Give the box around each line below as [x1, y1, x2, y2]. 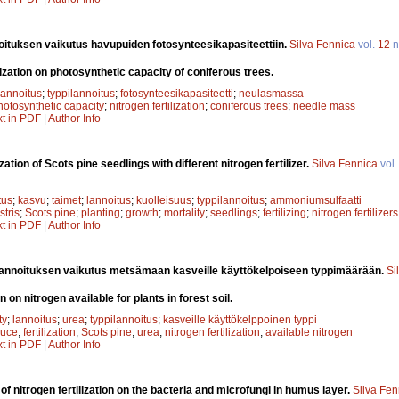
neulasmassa [239, 86, 304, 100]
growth [126, 206, 159, 219]
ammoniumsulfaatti [270, 193, 362, 207]
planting [81, 206, 120, 219]
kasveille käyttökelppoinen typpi [163, 313, 317, 326]
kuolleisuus [136, 193, 191, 207]
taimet [52, 193, 81, 207]
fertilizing [263, 206, 306, 219]
